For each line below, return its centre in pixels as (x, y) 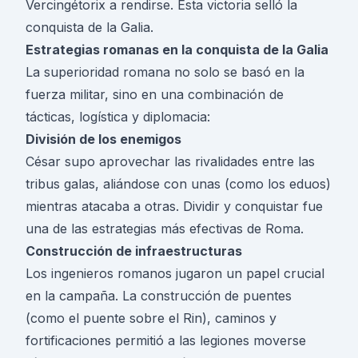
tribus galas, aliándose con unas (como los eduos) (178, 184)
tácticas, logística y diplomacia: (118, 117)
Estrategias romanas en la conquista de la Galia (177, 50)
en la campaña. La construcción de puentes (159, 296)
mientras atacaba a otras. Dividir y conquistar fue (174, 207)
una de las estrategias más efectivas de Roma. (165, 229)
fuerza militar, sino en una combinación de (155, 95)
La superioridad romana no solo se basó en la (165, 72)
